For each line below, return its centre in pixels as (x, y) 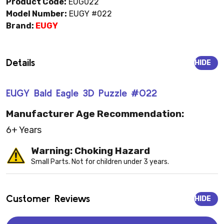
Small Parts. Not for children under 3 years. (100, 161)
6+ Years (24, 130)
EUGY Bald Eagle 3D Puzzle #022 (81, 93)
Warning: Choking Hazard (90, 150)
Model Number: (36, 14)
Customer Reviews (48, 198)
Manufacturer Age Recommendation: (95, 113)
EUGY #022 (89, 14)
